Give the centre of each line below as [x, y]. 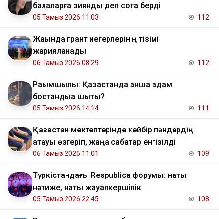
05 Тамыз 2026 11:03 [66, 17]
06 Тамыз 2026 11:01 [66, 154]
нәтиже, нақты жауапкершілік [87, 188]
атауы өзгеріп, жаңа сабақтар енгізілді [104, 142]
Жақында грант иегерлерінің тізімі [96, 39]
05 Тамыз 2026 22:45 [66, 199]
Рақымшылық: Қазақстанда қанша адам [102, 85]
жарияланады [59, 51]
